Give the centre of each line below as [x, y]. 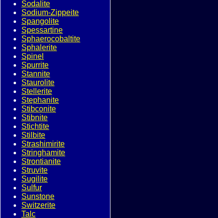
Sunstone [38, 196]
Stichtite [35, 126]
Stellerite [37, 91]
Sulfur [32, 188]
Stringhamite [43, 153]
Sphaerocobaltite [51, 39]
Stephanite [40, 100]
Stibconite [39, 109]
